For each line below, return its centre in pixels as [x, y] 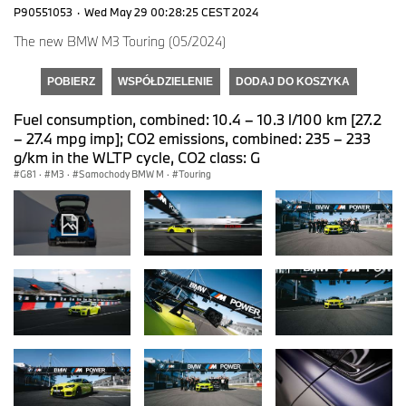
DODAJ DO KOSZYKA [293, 81]
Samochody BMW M [121, 174]
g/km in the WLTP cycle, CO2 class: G [137, 157]
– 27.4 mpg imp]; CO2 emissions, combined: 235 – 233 [192, 138]
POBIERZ [71, 81]
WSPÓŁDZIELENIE [165, 81]
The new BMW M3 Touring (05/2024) [120, 41]
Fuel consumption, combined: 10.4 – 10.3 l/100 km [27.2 [198, 119]
